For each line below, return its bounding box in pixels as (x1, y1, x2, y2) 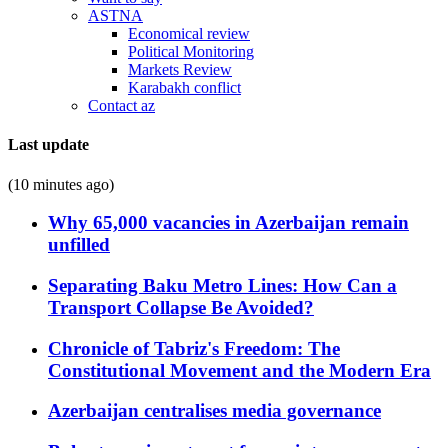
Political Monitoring (128, 43, 254, 60)
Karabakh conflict (128, 79, 241, 96)
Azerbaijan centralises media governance (48, 400, 381, 422)
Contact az (88, 97, 155, 114)
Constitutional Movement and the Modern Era (48, 359, 431, 381)
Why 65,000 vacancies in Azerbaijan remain (48, 212, 409, 234)
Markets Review (128, 61, 232, 78)
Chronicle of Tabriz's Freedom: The (48, 337, 340, 359)
